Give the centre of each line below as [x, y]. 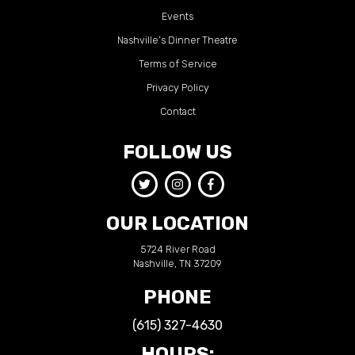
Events [177, 17]
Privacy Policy [177, 88]
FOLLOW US [177, 153]
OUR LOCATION [177, 224]
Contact [177, 112]
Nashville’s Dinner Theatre [177, 40]
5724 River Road [177, 250]
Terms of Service [177, 64]
